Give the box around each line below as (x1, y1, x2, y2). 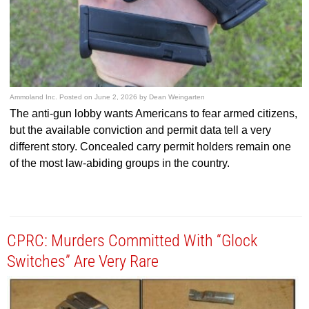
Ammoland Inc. (10, 92, 58, 101)
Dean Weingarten (149, 92, 206, 101)
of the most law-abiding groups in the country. (10, 157, 230, 169)
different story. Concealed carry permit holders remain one (10, 140, 292, 152)
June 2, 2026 (94, 92, 138, 101)
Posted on (59, 92, 95, 101)
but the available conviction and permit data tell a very (10, 123, 272, 136)
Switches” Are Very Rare (7, 251, 159, 271)
